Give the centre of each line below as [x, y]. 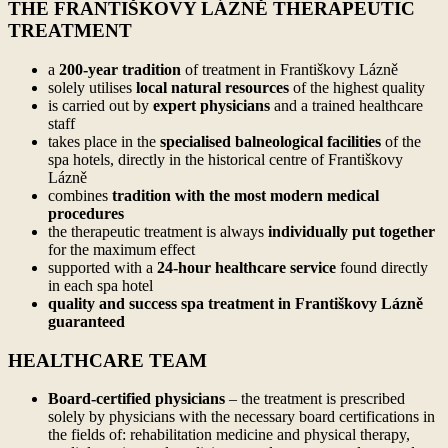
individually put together [351, 231]
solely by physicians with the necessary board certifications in [241, 417]
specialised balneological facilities [270, 141]
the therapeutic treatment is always [158, 231]
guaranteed [86, 321]
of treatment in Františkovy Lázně [289, 69]
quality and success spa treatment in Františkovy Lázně [235, 303]
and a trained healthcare [346, 105]
